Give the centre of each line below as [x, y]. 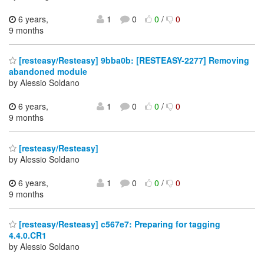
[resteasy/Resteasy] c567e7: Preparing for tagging [118, 224]
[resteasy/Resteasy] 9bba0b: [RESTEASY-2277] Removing [133, 60]
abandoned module [48, 72]
